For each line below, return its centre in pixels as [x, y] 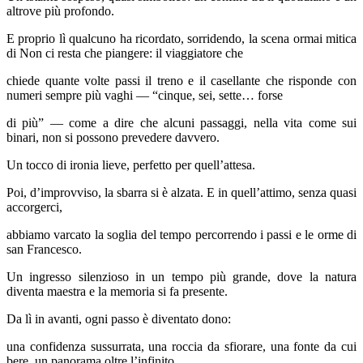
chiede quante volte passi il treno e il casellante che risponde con [181, 81]
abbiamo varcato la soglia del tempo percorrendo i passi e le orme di [181, 235]
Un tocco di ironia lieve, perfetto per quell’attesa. [131, 165]
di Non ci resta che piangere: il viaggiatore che [125, 53]
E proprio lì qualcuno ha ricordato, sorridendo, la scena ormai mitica [181, 39]
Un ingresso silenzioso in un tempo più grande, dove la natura [181, 277]
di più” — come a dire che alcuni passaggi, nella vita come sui [181, 123]
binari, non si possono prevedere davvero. [113, 138]
